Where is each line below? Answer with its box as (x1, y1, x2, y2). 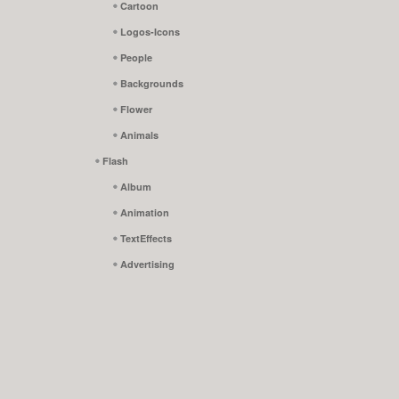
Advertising (120, 257, 175, 272)
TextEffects (120, 232, 172, 246)
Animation (120, 206, 169, 220)
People (120, 51, 152, 65)
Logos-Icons (120, 25, 180, 39)
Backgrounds (120, 77, 183, 91)
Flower (120, 102, 152, 117)
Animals (120, 128, 159, 142)
